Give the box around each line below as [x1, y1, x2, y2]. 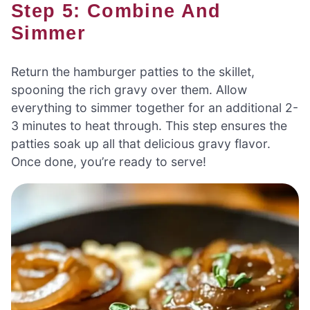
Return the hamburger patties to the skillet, [11, 64, 255, 80]
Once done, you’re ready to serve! [11, 154, 206, 170]
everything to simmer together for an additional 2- [11, 100, 298, 116]
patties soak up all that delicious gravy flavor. [11, 136, 271, 152]
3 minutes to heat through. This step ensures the [11, 118, 287, 134]
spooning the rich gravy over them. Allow [11, 82, 247, 98]
